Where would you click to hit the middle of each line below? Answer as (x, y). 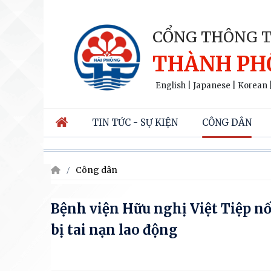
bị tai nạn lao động (114, 230)
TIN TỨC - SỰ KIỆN (135, 122)
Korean (253, 86)
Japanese (212, 86)
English (171, 86)
